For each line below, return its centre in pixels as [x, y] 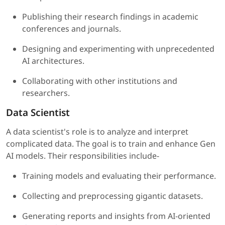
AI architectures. [53, 61]
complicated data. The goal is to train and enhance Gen [111, 144]
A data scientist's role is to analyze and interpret [97, 132]
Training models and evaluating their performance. [119, 176]
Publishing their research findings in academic [110, 17]
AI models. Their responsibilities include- [83, 156]
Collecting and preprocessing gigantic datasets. [113, 196]
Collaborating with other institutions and [100, 81]
